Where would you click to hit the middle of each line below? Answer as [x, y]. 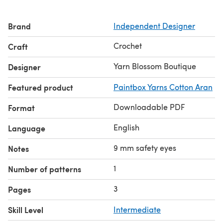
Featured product [41, 87]
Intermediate [137, 209]
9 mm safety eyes [145, 147]
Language [27, 128]
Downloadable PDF [149, 107]
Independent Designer [154, 25]
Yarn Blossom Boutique [155, 66]
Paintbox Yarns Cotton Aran [163, 87]
